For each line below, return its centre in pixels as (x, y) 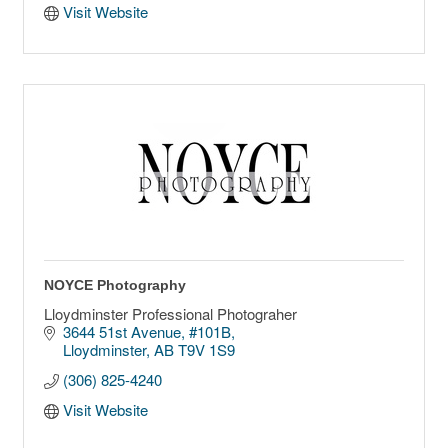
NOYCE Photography (115, 285)
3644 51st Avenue (121, 332)
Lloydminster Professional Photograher (170, 314)
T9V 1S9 (206, 350)
